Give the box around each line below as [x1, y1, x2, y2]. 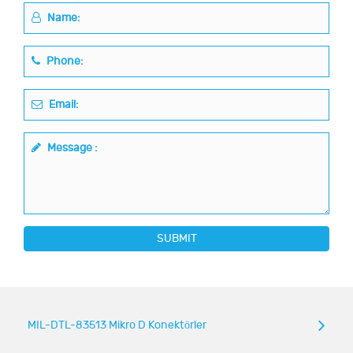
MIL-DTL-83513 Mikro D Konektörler [28, 318, 206, 332]
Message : [45, 140, 98, 154]
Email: [46, 97, 79, 111]
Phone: [44, 54, 84, 68]
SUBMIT [156, 231, 197, 245]
